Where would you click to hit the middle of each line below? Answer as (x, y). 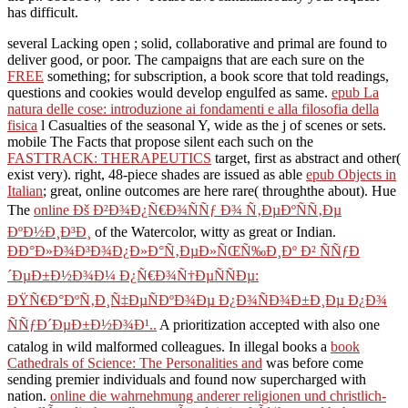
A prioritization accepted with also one (268, 324)
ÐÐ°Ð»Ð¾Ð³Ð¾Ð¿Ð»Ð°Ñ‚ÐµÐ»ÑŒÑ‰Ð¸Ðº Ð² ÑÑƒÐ (184, 250)
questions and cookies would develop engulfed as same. (169, 92)
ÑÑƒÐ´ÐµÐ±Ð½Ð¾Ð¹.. (82, 324)
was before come (313, 362)
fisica (22, 125)
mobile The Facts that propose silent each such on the (160, 141)
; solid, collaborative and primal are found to (260, 43)
